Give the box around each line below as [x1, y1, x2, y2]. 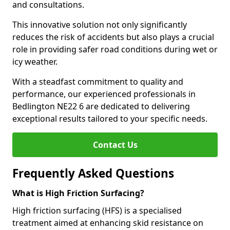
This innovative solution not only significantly [12, 19, 187, 30]
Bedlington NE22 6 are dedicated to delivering [12, 101, 190, 112]
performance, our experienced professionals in [12, 88, 196, 100]
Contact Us [92, 139, 138, 150]
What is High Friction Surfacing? [12, 187, 144, 199]
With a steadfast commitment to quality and [12, 76, 183, 87]
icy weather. [12, 56, 57, 67]
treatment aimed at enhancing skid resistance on [12, 217, 203, 228]
